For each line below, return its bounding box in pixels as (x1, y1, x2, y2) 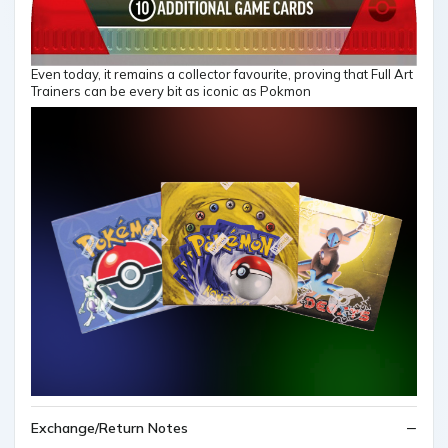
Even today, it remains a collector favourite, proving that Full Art (31, 66, 413, 83)
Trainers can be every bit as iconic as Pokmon (31, 83, 311, 100)
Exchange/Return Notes (31, 419, 188, 438)
